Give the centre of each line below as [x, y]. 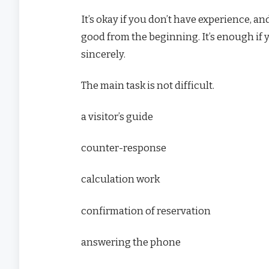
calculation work [120, 179]
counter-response [124, 148]
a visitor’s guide [117, 116]
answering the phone [131, 242]
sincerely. [103, 54]
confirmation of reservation [146, 210]
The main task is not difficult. [148, 85]
